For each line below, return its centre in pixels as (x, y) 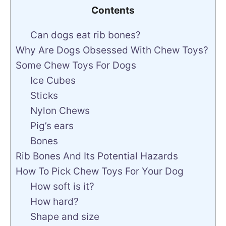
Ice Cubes (53, 80)
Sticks (44, 96)
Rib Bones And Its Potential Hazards (97, 156)
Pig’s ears (53, 126)
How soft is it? (62, 186)
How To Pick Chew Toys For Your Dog (100, 171)
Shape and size (65, 217)
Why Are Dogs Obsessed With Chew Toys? (112, 50)
